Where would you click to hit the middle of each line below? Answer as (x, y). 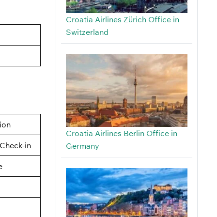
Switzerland (87, 32)
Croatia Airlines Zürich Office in (122, 20)
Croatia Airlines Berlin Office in (121, 133)
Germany (82, 146)
